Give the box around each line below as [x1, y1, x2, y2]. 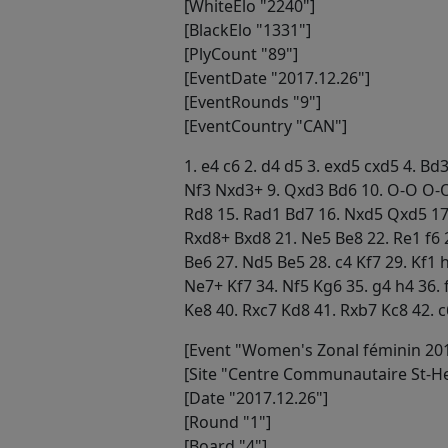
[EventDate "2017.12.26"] [184, 66, 370, 89]
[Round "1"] [184, 410, 271, 433]
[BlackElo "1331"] [184, 18, 311, 41]
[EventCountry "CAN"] [184, 114, 347, 137]
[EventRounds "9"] [184, 90, 321, 113]
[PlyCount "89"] [184, 42, 298, 65]
